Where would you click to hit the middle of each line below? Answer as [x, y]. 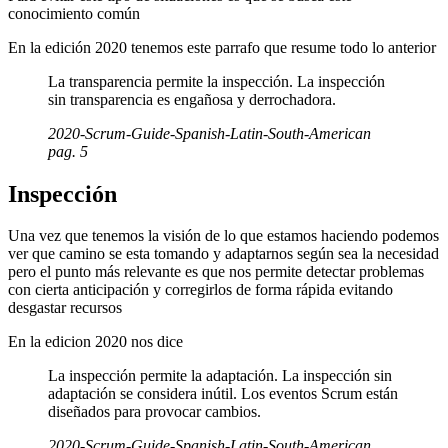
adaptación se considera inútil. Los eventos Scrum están [223, 394]
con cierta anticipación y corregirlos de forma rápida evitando [200, 290]
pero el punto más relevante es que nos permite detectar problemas [216, 272]
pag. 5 [68, 151]
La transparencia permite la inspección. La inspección [216, 81]
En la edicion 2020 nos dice [95, 342]
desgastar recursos [65, 308]
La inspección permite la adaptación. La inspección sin [220, 376]
